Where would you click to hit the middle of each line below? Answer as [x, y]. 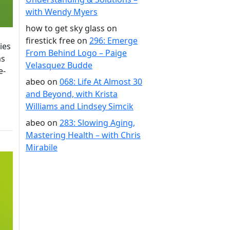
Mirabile [42, 147]
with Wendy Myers [62, 12]
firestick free [50, 41]
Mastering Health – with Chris [83, 135]
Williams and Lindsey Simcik [80, 106]
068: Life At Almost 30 [101, 82]
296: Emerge [113, 41]
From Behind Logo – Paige [76, 53]
